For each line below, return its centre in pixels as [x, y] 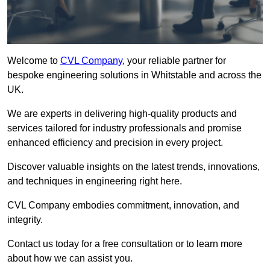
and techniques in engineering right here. [95, 181]
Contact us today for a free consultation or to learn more [125, 244]
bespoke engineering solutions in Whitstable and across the [134, 75]
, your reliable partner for [174, 61]
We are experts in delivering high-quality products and [122, 114]
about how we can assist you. [70, 259]
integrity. [25, 220]
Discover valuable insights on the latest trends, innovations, [133, 167]
